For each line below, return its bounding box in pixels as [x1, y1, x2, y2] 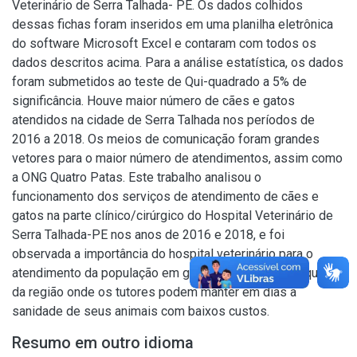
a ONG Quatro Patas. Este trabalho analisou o [12, 170, 261, 185]
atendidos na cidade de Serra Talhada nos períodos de [12, 112, 315, 127]
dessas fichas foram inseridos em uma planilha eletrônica [12, 17, 333, 32]
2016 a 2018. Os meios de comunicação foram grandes [12, 131, 320, 147]
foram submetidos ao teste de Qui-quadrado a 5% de [12, 74, 307, 89]
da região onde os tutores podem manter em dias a [12, 284, 296, 300]
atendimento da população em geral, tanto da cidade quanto [12, 265, 342, 280]
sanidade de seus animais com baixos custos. [12, 304, 269, 319]
